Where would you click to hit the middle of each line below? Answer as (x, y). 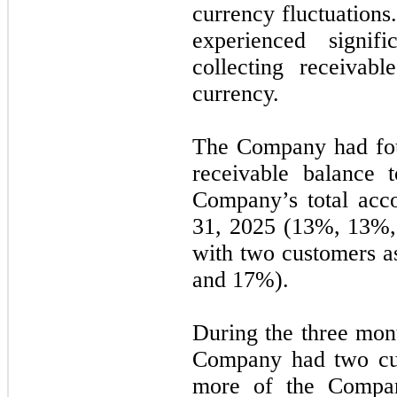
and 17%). (241, 279)
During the (247, 332)
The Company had (284, 146)
